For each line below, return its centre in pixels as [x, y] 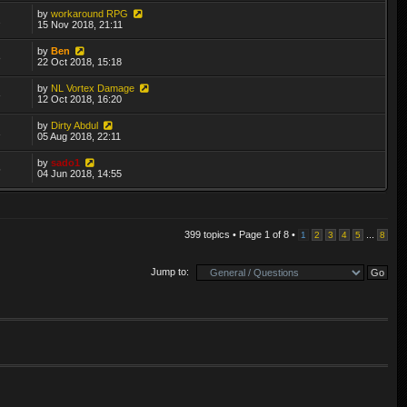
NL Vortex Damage [93, 88]
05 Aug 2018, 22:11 [79, 136]
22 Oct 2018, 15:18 [80, 61]
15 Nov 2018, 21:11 [80, 24]
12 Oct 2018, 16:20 [80, 99]
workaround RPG [90, 13]
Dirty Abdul [75, 125]
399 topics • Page [224, 234]
